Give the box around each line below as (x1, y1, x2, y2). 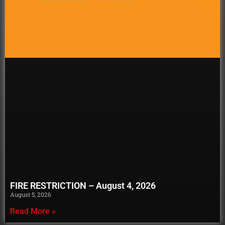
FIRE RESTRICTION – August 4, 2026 (10, 180, 156, 191)
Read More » (10, 206, 56, 216)
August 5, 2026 (10, 190, 51, 199)
